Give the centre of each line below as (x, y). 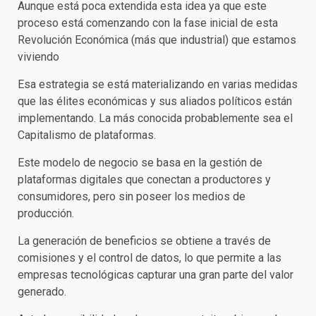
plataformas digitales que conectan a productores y (144, 179)
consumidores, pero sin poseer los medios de (132, 196)
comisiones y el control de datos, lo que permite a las (150, 257)
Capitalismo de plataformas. (87, 135)
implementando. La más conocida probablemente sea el (155, 118)
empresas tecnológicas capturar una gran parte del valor (156, 274)
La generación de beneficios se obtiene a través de (144, 241)
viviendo (38, 56)
